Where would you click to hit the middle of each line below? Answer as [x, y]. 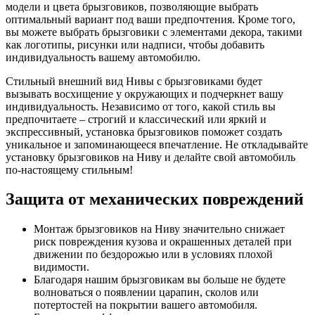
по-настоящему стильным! [69, 169]
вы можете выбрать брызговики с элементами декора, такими [154, 32]
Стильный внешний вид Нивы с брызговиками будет [134, 81]
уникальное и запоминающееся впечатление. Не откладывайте [157, 144]
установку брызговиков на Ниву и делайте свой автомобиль [150, 157]
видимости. [62, 267]
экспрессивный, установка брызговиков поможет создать [144, 131]
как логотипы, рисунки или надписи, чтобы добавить [135, 44]
